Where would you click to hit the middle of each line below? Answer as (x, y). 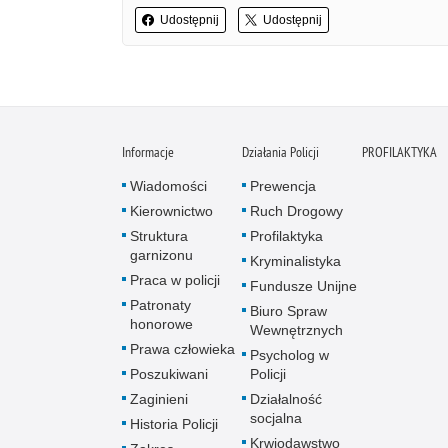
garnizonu (161, 255)
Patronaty (160, 305)
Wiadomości (168, 186)
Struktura (159, 236)
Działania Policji (280, 152)
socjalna (276, 418)
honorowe (161, 324)
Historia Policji (174, 424)
